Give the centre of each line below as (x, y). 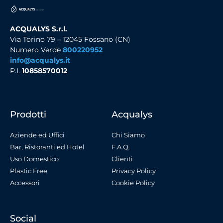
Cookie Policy (133, 182)
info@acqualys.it (40, 60)
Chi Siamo (128, 135)
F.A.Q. (121, 147)
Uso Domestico (34, 159)
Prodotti (28, 114)
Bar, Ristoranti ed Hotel (47, 147)
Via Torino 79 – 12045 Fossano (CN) (70, 40)
